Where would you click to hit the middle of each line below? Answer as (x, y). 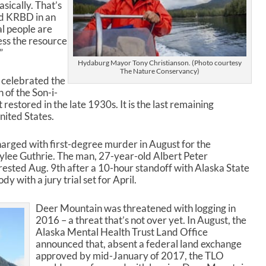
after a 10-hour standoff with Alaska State (157, 168)
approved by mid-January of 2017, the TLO (129, 255)
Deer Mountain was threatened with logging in (135, 208)
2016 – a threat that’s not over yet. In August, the (141, 220)
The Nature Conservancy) (160, 71)
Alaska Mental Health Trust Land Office (121, 232)
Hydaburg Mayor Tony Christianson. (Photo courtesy (160, 63)
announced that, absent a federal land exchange (138, 243)
